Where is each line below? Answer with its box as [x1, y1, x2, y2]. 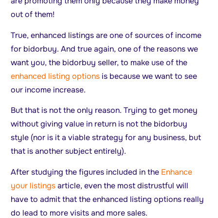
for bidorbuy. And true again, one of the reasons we [11, 43, 199, 54]
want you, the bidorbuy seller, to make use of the [11, 57, 188, 68]
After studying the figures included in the [11, 166, 162, 177]
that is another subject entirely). [11, 146, 127, 157]
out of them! [11, 9, 55, 20]
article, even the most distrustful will [55, 180, 189, 191]
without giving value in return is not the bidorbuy [11, 119, 188, 129]
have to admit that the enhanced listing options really [11, 194, 204, 204]
